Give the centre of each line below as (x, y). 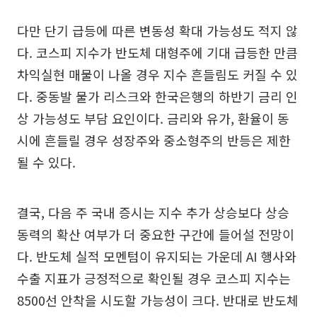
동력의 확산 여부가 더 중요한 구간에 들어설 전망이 (156, 234)
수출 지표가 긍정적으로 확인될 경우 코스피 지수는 (154, 278)
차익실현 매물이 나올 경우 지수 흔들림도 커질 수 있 (157, 74)
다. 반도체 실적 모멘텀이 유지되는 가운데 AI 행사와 (157, 256)
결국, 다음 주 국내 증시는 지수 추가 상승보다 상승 (153, 212)
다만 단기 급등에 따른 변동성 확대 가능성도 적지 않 (157, 30)
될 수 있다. (46, 162)
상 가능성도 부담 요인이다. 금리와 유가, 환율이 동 (153, 118)
